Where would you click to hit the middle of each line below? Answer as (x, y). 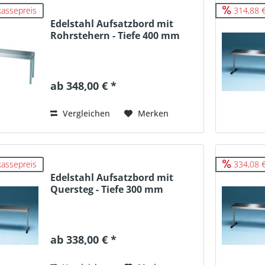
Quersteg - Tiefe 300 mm (107, 190)
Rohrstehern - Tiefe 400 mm (115, 35)
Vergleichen (85, 113)
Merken (153, 113)
